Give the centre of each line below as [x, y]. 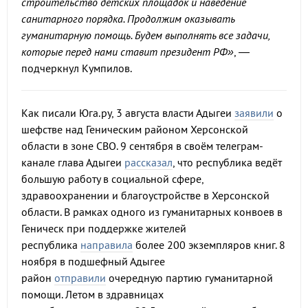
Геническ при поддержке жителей [104, 228]
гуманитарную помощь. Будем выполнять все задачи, [145, 35]
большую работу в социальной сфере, [112, 179]
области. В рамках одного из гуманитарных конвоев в [152, 212]
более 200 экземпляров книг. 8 [209, 245]
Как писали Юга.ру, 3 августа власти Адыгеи [128, 113]
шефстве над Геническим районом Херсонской [135, 129]
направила [107, 245]
